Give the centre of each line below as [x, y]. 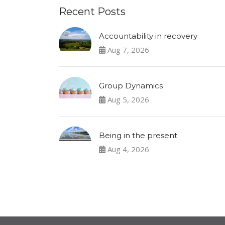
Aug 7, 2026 [127, 49]
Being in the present [138, 135]
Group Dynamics [131, 85]
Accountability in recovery [148, 36]
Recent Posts [92, 11]
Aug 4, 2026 [127, 149]
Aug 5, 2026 [127, 99]
